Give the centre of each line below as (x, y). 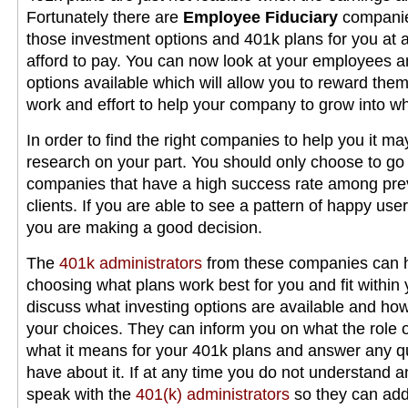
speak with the (81, 394)
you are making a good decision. (144, 228)
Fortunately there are (105, 17)
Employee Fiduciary (260, 17)
